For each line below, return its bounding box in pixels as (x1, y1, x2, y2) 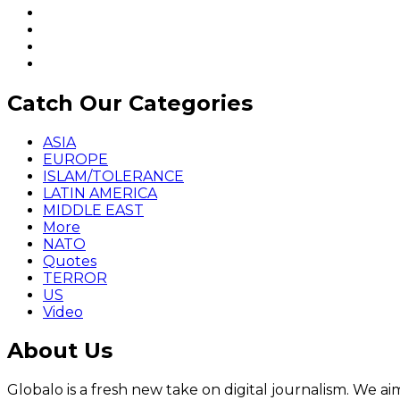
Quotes (43, 252, 96, 270)
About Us (7, 337, 112, 364)
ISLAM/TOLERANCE (43, 167, 184, 185)
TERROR (43, 269, 107, 287)
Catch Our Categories (7, 89, 253, 116)
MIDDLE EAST (43, 201, 144, 219)
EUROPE (43, 150, 108, 168)
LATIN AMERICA (43, 184, 157, 202)
